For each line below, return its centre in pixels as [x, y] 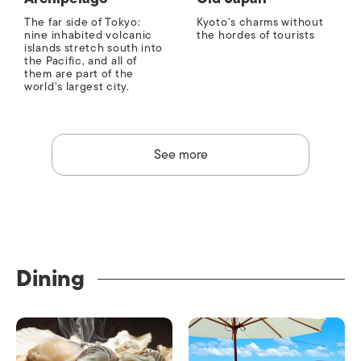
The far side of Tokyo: [83, 23]
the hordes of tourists [256, 35]
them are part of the [79, 74]
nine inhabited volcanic [89, 35]
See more [180, 155]
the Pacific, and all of [81, 61]
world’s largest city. [77, 87]
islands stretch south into [94, 48]
